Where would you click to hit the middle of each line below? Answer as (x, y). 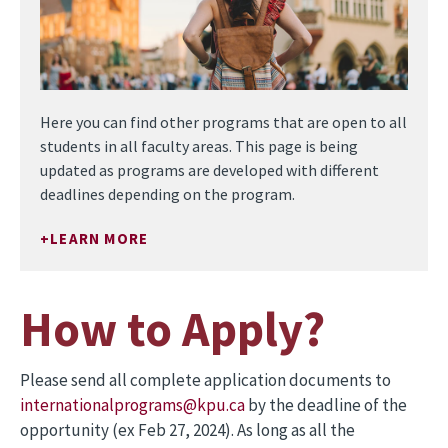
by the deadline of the (326, 405)
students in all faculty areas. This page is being (199, 146)
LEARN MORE (99, 238)
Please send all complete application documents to (205, 380)
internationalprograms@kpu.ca (132, 405)
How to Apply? (172, 329)
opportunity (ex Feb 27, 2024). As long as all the (187, 430)
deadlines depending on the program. (169, 194)
